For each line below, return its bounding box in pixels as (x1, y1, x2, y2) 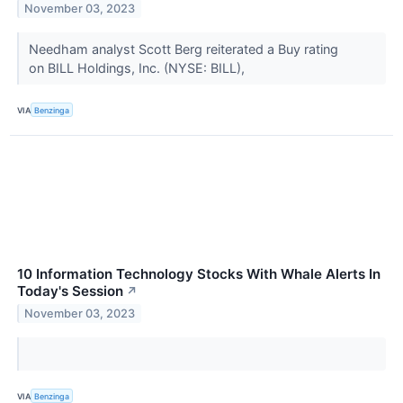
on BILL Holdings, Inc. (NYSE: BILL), (28, 60, 252, 76)
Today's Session (17, 282, 123, 300)
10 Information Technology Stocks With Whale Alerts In (17, 265, 381, 283)
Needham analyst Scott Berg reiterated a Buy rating (28, 41, 338, 58)
